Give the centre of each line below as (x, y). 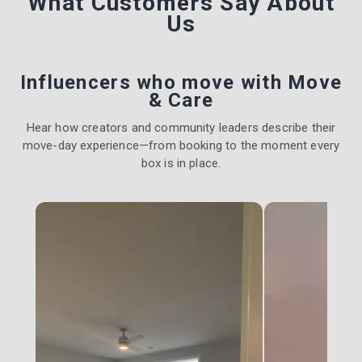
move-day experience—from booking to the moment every (181, 145)
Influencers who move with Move (181, 82)
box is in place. (181, 163)
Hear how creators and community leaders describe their (181, 127)
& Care (181, 100)
